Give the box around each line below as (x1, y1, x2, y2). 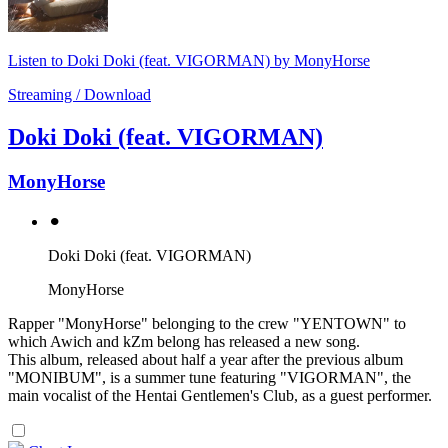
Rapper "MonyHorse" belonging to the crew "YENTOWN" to (8, 314, 406, 332)
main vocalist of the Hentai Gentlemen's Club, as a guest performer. (8, 386, 432, 404)
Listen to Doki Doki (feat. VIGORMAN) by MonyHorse (8, 52, 370, 70)
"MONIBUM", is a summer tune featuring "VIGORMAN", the (8, 368, 411, 386)
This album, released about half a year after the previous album (8, 350, 403, 368)
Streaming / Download (8, 86, 151, 104)
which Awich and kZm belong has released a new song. (8, 332, 360, 350)
